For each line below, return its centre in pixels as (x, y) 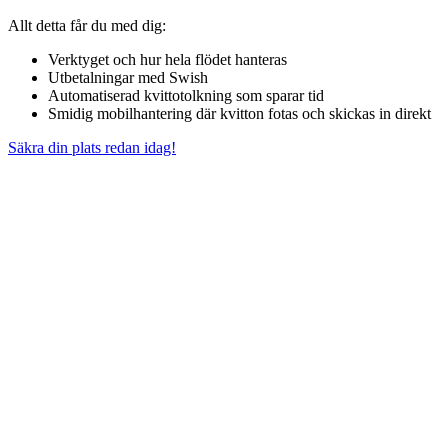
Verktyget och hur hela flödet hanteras (167, 59)
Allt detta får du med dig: (87, 25)
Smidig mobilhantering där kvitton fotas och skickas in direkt (239, 113)
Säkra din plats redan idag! (92, 147)
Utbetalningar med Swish (128, 77)
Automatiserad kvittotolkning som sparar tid (186, 95)
